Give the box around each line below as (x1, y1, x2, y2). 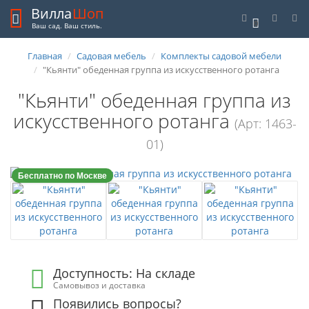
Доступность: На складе (53, 265, 196, 281)
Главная (28, 50, 62, 62)
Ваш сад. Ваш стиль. (32, 21, 102, 30)
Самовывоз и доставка (53, 279, 146, 290)
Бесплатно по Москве (18, 169, 107, 181)
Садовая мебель (77, 50, 146, 62)
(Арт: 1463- (234, 115, 297, 132)
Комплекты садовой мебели (161, 50, 281, 62)
